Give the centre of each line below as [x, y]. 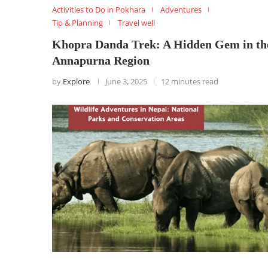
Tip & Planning [77, 22]
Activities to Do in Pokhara [99, 9]
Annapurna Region [101, 60]
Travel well [136, 22]
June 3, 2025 [126, 81]
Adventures [181, 9]
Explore [76, 81]
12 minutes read [190, 81]
